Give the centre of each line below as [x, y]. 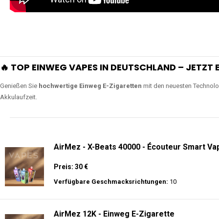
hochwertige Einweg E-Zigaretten [90, 86]
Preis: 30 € [71, 167]
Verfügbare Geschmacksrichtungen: [111, 182]
